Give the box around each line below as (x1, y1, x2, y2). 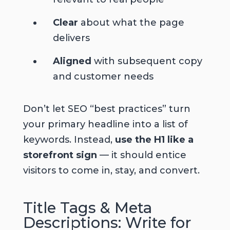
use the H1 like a (114, 134, 194, 146)
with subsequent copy (91, 55, 202, 67)
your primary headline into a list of (23, 119, 188, 130)
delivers (52, 32, 90, 44)
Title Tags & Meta (23, 199, 152, 217)
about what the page (78, 17, 184, 29)
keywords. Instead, (23, 134, 115, 146)
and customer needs (52, 71, 154, 83)
